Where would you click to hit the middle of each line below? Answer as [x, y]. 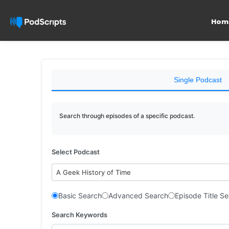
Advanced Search [138, 196]
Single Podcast [198, 80]
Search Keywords [79, 214]
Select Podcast [76, 152]
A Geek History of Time [94, 172]
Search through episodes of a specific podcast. [127, 116]
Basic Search [80, 196]
